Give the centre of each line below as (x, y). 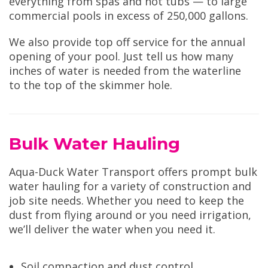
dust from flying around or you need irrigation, (130, 215)
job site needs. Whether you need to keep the (127, 201)
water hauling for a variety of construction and (130, 186)
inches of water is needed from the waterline (125, 71)
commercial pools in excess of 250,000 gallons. (129, 16)
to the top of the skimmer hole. (91, 85)
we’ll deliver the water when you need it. (112, 229)
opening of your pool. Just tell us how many (121, 57)
